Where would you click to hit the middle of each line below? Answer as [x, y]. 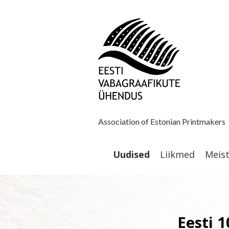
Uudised [131, 154]
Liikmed [177, 154]
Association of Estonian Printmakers [163, 122]
